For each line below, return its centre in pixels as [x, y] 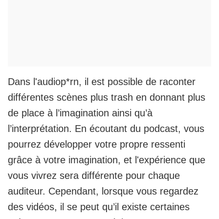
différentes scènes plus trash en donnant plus [107, 97]
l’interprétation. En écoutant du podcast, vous [106, 129]
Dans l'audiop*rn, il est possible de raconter [102, 82]
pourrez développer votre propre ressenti [97, 144]
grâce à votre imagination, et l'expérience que [107, 160]
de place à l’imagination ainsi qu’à [80, 113]
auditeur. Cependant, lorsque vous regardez [103, 191]
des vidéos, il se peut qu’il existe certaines [99, 207]
